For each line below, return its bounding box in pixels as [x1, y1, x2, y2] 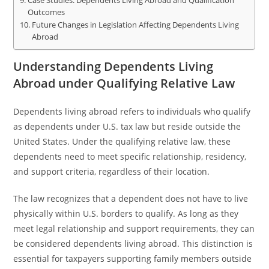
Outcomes [27, 7, 65, 17]
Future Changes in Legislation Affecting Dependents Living [31, 20, 239, 30]
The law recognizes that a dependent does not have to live [13, 193, 249, 204]
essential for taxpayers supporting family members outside [13, 253, 252, 264]
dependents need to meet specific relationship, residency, [13, 151, 247, 162]
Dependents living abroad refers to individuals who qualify [13, 106, 251, 117]
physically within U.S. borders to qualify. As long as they [13, 208, 239, 219]
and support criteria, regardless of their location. [13, 166, 210, 177]
